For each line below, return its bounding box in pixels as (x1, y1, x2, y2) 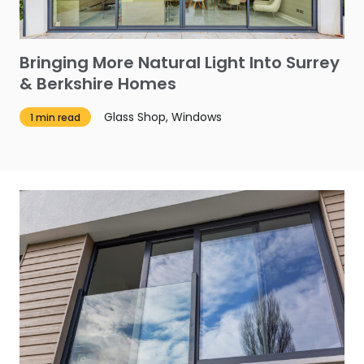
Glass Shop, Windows (104, 108, 223, 125)
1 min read (30, 110, 81, 124)
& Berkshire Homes (19, 71, 176, 95)
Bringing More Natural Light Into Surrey (19, 50, 340, 74)
